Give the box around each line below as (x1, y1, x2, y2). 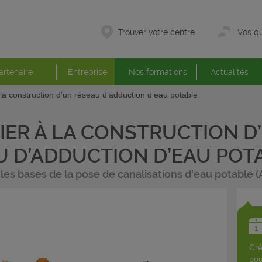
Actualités (210, 67, 249, 77)
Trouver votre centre (118, 27, 195, 37)
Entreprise (68, 67, 107, 77)
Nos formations (128, 67, 187, 77)
